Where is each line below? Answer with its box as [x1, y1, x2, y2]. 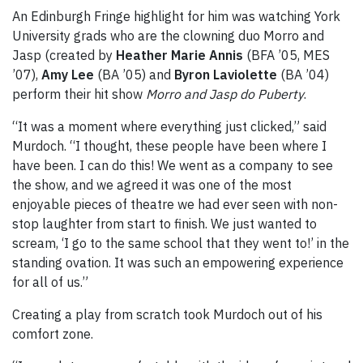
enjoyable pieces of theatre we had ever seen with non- [12, 196, 338, 213]
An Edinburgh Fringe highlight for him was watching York [12, 8, 340, 25]
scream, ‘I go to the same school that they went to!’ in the [12, 235, 349, 252]
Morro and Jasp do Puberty [146, 86, 304, 103]
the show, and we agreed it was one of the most [12, 177, 292, 194]
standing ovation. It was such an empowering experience [12, 254, 344, 271]
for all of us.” [12, 274, 88, 291]
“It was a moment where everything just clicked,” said [12, 118, 327, 135]
